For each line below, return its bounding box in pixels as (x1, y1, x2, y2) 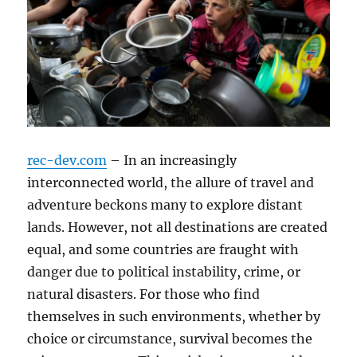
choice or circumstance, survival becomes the (27, 330, 313, 347)
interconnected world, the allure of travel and (27, 174, 315, 190)
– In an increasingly (107, 151, 237, 168)
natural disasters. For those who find (27, 285, 261, 302)
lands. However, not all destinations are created (27, 218, 328, 235)
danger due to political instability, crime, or (27, 263, 301, 280)
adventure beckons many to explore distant (27, 196, 304, 213)
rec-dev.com (27, 151, 108, 168)
